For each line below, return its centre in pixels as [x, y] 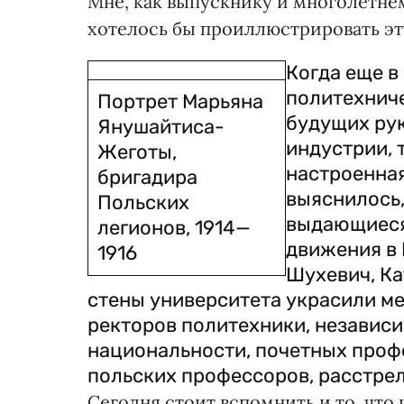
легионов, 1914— [174, 228]
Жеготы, [137, 152]
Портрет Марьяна [180, 101]
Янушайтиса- [161, 127]
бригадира [147, 177]
